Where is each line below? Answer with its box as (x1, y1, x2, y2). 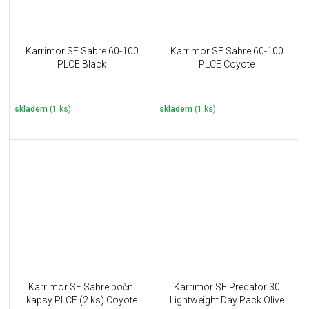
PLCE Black (57, 59, 106, 70)
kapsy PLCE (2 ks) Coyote (26, 294, 137, 306)
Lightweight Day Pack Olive (169, 294, 284, 306)
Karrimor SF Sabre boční (28, 281, 135, 292)
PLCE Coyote (199, 59, 255, 70)
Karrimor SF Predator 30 (173, 281, 280, 292)
